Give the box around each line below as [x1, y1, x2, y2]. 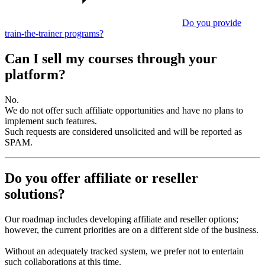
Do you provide [182, 17, 241, 28]
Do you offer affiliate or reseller [5, 170, 198, 186]
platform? [5, 66, 66, 82]
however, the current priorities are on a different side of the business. [5, 224, 258, 235]
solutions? [5, 186, 65, 202]
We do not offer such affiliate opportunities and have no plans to [5, 105, 243, 115]
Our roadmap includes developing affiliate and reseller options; [5, 214, 238, 224]
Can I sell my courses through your [5, 50, 217, 66]
